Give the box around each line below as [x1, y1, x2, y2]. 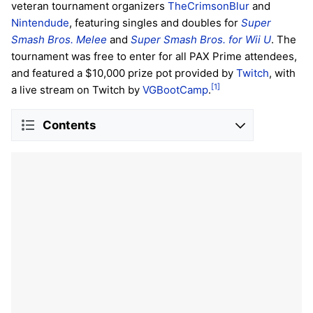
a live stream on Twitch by [11, 83, 143, 97]
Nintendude [11, 16, 69, 30]
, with [269, 66, 296, 80]
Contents [43, 117, 96, 132]
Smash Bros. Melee [11, 33, 107, 47]
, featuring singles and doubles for [69, 16, 241, 30]
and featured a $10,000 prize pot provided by [11, 66, 236, 80]
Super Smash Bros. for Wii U [131, 33, 271, 47]
